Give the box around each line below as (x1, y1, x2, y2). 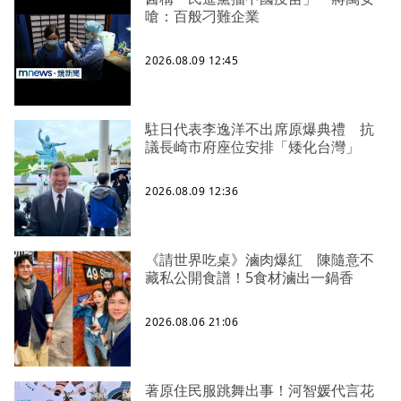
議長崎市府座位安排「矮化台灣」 (145, 136, 360, 157)
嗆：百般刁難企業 (145, 5, 260, 26)
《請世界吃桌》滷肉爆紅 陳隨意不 (145, 249, 374, 269)
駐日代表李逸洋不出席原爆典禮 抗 (145, 118, 374, 139)
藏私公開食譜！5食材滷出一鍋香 (145, 267, 354, 287)
